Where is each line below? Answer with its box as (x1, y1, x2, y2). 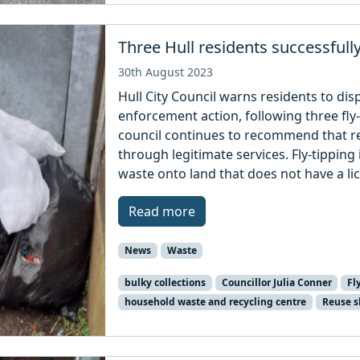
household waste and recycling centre (124, 295, 306, 309)
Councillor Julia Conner (221, 276, 332, 289)
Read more (129, 202, 196, 220)
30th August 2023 (118, 63, 214, 80)
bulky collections (124, 276, 206, 289)
